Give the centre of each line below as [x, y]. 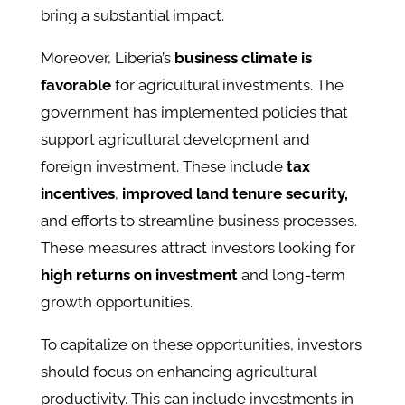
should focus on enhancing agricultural [178, 372]
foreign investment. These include [163, 167]
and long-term [291, 275]
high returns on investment [139, 275]
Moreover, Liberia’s [107, 58]
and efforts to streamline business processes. [198, 221]
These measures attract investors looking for [198, 248]
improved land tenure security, [235, 194]
